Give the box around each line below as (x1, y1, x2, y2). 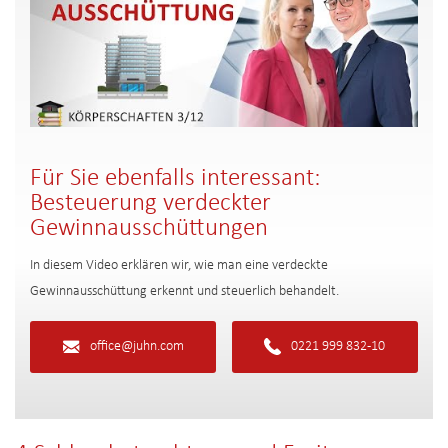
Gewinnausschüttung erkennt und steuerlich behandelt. (30, 283, 339, 299)
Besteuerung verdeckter (30, 190, 271, 216)
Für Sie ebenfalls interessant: (30, 165, 321, 191)
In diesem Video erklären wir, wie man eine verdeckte (30, 257, 328, 273)
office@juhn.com (89, 338, 184, 354)
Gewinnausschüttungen (30, 215, 268, 241)
